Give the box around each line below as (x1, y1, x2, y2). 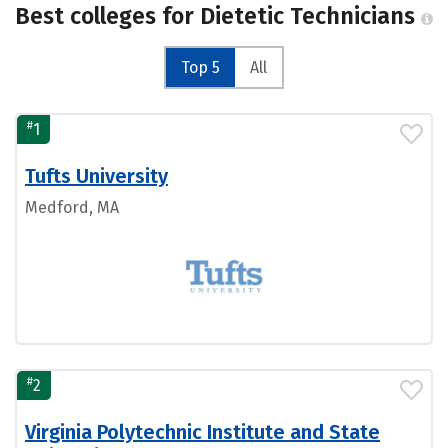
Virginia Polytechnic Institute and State (25, 420, 380, 444)
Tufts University (25, 164, 168, 188)
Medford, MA (25, 198, 119, 217)
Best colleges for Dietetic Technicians (15, 2, 421, 30)
